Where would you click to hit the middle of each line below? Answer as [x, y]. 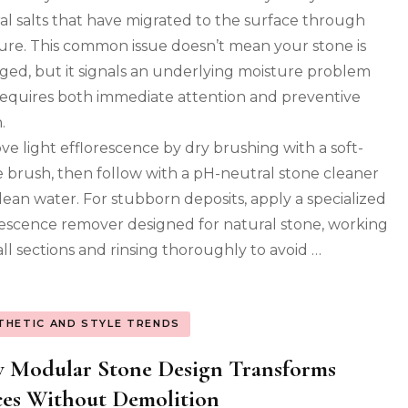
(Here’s [314, 116]
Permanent [328, 98]
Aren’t [311, 80]
